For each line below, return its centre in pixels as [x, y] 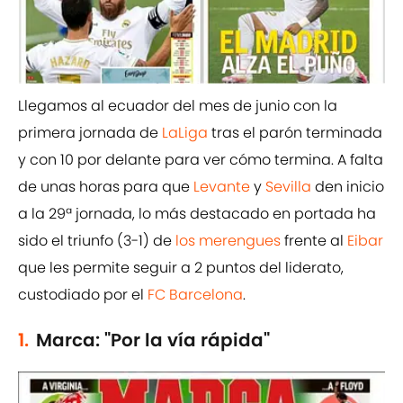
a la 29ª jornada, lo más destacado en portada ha [197, 214]
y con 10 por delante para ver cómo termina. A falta [201, 160]
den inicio [348, 187]
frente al [314, 241]
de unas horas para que [106, 187]
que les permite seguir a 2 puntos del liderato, [181, 268]
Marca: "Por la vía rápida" [153, 340]
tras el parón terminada [295, 133]
